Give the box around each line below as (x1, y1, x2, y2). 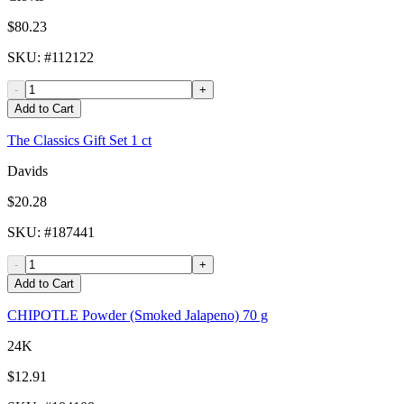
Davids (7, 163, 48, 179)
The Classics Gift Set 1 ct (7, 133, 151, 149)
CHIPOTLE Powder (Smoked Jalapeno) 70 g (7, 308, 268, 324)
